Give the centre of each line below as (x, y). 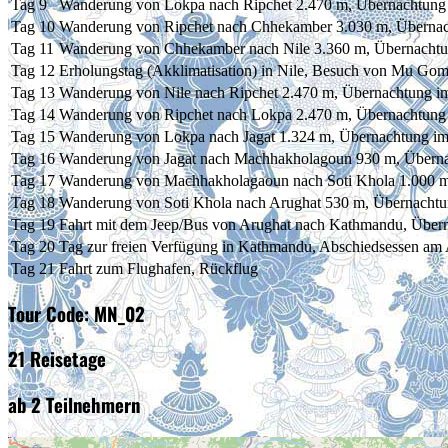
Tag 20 (33, 247)
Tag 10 (33, 27)
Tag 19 (33, 225)
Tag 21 (33, 269)
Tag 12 (33, 71)
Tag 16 (33, 159)
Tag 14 (33, 115)
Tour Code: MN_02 (76, 313)
